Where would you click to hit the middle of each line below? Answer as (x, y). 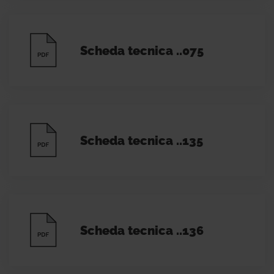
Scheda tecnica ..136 (142, 230)
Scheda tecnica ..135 (141, 140)
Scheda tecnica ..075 (142, 50)
